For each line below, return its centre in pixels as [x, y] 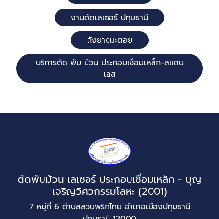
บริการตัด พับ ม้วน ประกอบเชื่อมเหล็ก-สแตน [109, 63]
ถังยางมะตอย [109, 40]
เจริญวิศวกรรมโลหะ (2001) [109, 191]
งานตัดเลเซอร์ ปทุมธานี [109, 18]
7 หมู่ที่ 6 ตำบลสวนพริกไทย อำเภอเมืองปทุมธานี [109, 207]
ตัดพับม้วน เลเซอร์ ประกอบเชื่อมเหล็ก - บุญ [109, 179]
